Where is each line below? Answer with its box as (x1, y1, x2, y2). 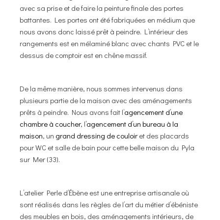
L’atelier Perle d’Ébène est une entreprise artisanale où (20, 187, 190, 197)
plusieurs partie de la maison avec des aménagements (20, 95, 192, 105)
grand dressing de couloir (55, 130, 138, 140)
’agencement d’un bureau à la (85, 118, 179, 129)
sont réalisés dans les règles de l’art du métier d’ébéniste (20, 199, 198, 209)
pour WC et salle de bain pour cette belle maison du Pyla (20, 142, 195, 152)
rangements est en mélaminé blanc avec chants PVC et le (20, 38, 199, 48)
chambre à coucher (20, 118, 81, 129)
